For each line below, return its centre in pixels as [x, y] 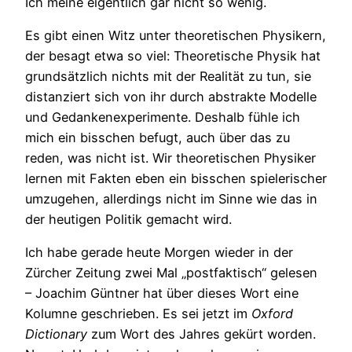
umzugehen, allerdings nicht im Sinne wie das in [171, 198]
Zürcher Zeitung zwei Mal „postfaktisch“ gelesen [171, 273]
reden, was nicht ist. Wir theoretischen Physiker [170, 158]
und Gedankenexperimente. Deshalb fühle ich [163, 117]
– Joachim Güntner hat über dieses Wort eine [162, 293]
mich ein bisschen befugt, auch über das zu [158, 137]
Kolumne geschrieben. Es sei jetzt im [138, 314]
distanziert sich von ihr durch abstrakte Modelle [171, 96]
